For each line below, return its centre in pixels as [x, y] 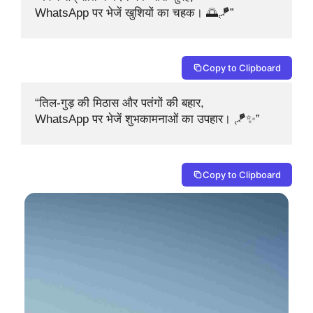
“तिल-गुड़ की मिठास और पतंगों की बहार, [121, 103]
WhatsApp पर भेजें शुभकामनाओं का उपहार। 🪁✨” [147, 119]
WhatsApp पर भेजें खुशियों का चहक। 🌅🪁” [134, 13]
